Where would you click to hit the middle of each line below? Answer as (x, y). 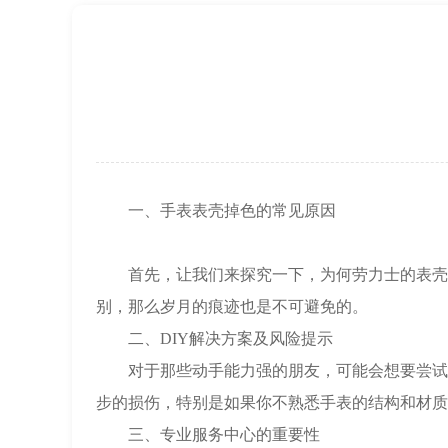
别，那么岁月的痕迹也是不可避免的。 (232, 306)
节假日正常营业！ (243, 46)
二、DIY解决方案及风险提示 (214, 338)
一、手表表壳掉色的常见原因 (216, 210)
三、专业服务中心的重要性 (208, 434)
